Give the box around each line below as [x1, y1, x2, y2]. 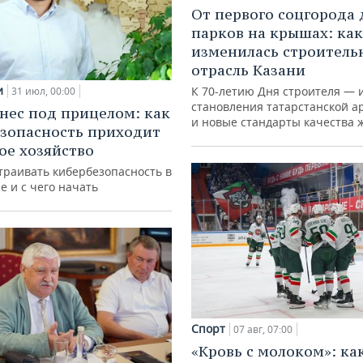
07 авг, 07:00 [233, 322, 293, 336]
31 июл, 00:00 [11, 83, 75, 98]
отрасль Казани [191, 60, 305, 79]
